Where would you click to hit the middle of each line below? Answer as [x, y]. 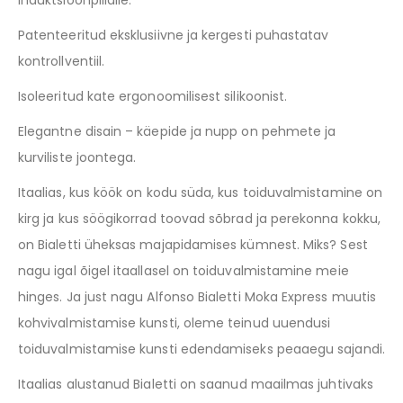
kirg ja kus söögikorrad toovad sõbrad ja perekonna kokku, [199, 219]
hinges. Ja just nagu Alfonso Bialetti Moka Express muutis [197, 297]
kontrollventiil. [62, 62]
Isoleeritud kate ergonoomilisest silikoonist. [153, 97]
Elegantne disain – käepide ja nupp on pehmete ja [177, 132]
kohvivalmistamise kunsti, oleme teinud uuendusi [175, 323]
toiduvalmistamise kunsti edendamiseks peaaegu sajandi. [201, 349]
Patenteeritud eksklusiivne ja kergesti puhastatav [174, 36]
